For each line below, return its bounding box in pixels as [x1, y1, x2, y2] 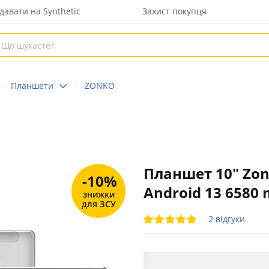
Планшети [11, 79, 53, 91]
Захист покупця [142, 5, 207, 17]
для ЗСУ [81, 198, 116, 210]
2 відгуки [208, 213, 245, 225]
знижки [82, 188, 115, 200]
